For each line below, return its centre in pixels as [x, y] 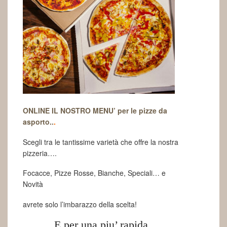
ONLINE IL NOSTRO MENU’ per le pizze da [95, 110]
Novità [33, 184]
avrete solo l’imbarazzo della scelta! [80, 204]
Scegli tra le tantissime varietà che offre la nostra [101, 142]
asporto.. [38, 122]
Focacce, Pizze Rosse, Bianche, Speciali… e [94, 173]
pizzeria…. [40, 153]
